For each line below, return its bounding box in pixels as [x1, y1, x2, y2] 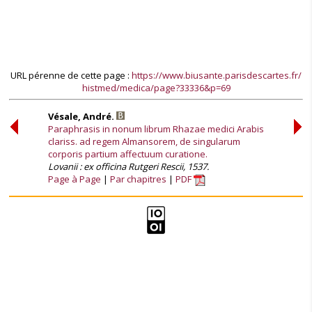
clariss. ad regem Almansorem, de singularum [48, 134, 240, 148]
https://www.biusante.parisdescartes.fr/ [132, 69, 302, 81]
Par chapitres [110, 172, 166, 185]
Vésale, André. [48, 109, 116, 123]
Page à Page [48, 172, 101, 185]
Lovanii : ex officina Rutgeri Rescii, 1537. [48, 159, 209, 173]
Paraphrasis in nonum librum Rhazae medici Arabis [48, 122, 264, 135]
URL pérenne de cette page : [10, 69, 132, 81]
